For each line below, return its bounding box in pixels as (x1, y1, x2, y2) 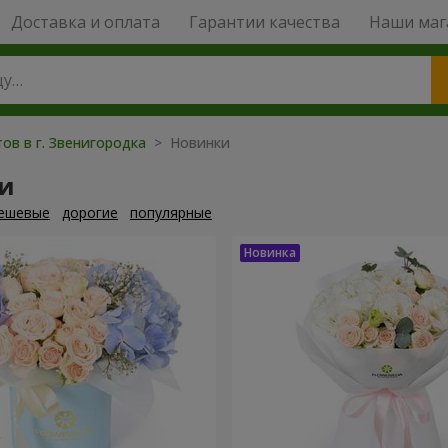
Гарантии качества (188, 11, 340, 33)
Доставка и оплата (10, 11, 160, 33)
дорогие (62, 203, 118, 222)
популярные (130, 203, 212, 222)
